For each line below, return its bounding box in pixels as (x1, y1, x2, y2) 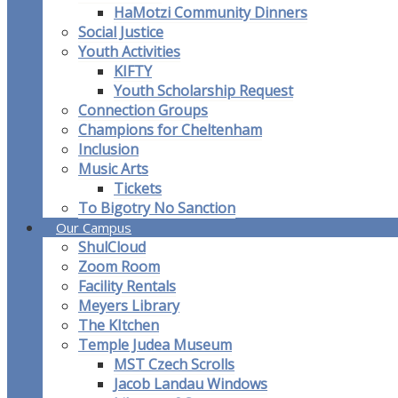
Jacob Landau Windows (114, 374, 267, 394)
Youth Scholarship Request (114, 81, 293, 101)
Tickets (114, 179, 162, 199)
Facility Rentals (78, 276, 176, 297)
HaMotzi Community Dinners (114, 3, 307, 23)
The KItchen (78, 315, 159, 336)
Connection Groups (78, 100, 208, 121)
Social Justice (78, 22, 163, 43)
